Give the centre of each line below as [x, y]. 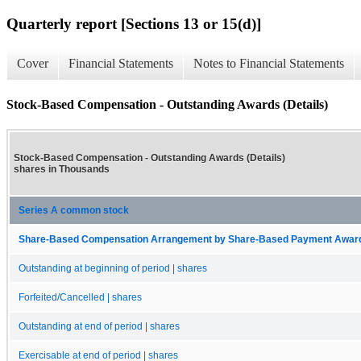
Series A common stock [74, 210]
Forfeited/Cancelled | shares [80, 297]
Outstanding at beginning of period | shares [113, 268]
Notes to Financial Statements [269, 64]
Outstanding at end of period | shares [99, 326]
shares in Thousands [62, 169]
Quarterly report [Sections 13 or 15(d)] [134, 23]
